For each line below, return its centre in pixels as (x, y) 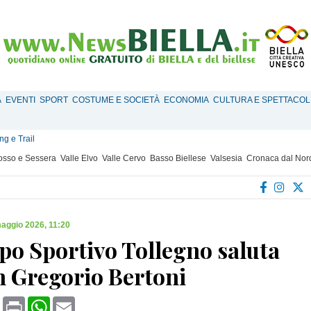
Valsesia (226, 158)
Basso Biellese (178, 158)
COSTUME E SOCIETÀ (116, 100)
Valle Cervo (124, 158)
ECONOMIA (186, 100)
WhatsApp (76, 302)
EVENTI (20, 100)
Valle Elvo (79, 158)
